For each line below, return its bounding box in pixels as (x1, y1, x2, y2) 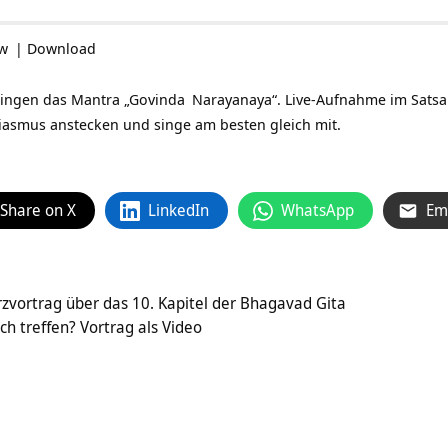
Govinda (129, 89, 185, 110)
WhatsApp (281, 199, 354, 222)
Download (27, 38, 96, 59)
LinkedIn (148, 199, 209, 222)
